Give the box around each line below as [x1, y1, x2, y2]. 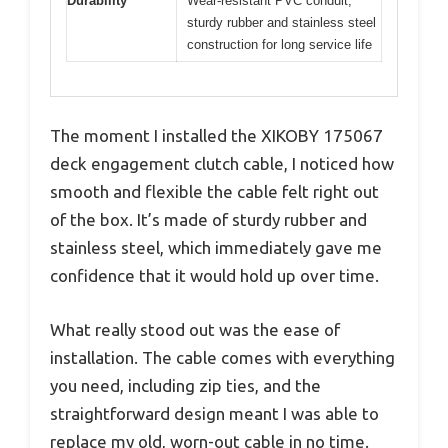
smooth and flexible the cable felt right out [50, 182, 379, 202]
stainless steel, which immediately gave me [50, 238, 382, 258]
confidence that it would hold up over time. [50, 266, 379, 286]
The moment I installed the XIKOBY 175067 [50, 126, 383, 146]
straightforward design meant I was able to [50, 403, 379, 423]
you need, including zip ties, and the [50, 375, 321, 395]
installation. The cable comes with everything [50, 347, 395, 367]
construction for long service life [187, 36, 372, 52]
